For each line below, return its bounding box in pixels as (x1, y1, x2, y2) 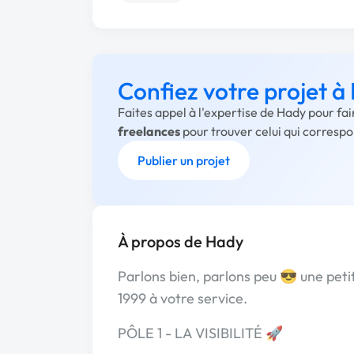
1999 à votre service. (118, 289, 247, 307)
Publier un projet (137, 153, 230, 168)
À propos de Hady (118, 232, 243, 251)
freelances (118, 123, 180, 139)
